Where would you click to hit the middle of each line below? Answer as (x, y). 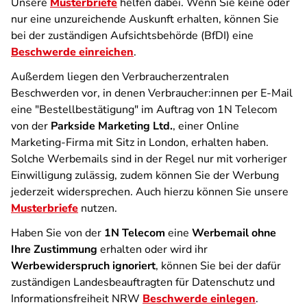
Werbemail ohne (234, 233)
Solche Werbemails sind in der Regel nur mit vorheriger (149, 159)
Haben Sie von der (58, 233)
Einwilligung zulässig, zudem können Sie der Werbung (145, 175)
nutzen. (98, 208)
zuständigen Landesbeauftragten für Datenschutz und (143, 282)
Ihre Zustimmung (54, 249)
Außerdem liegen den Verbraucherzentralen (120, 77)
